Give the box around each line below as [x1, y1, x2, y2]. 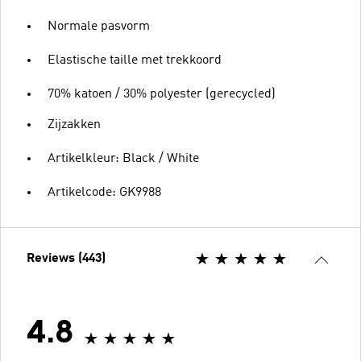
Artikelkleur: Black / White [48, 151, 199, 165]
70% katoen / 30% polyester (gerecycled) [48, 87, 276, 101]
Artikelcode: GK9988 [48, 185, 161, 199]
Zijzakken [48, 118, 101, 131]
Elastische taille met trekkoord [48, 53, 222, 67]
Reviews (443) [27, 251, 106, 265]
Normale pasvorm [48, 19, 150, 33]
